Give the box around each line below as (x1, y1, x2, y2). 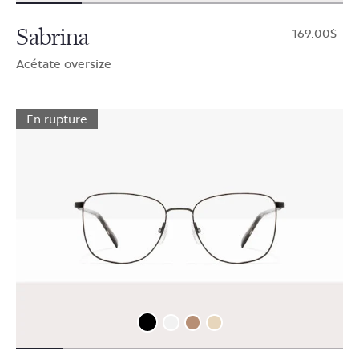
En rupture (26, 111, 87, 127)
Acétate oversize (16, 56, 111, 72)
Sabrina (16, 22, 89, 53)
